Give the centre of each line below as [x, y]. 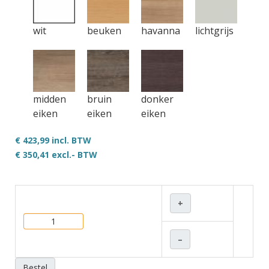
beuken [104, 31]
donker [157, 99]
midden [50, 99]
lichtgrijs [214, 31]
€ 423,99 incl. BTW [53, 140]
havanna [161, 31]
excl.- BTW [73, 155]
